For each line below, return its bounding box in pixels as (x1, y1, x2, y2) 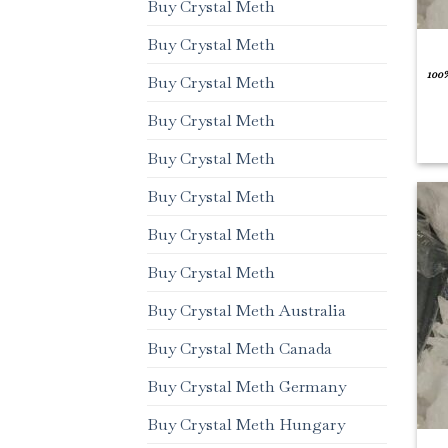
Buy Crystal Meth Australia (147, 300, 346, 322)
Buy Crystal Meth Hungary (147, 414, 345, 436)
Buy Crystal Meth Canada (147, 338, 332, 360)
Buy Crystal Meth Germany (147, 376, 346, 398)
